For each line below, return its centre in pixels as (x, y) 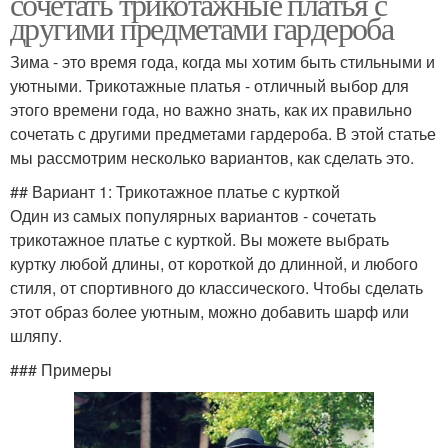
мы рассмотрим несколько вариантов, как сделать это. (212, 157)
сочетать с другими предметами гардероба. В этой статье (223, 133)
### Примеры (61, 369)
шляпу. (36, 335)
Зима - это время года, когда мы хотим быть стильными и (222, 61)
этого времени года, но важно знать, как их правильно (211, 109)
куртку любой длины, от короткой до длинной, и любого (214, 263)
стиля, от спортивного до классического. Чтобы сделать (216, 287)
